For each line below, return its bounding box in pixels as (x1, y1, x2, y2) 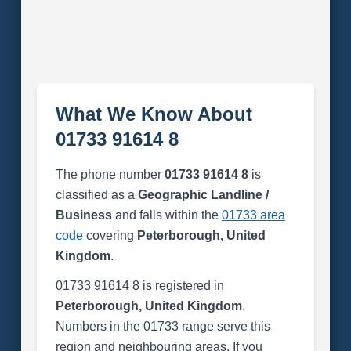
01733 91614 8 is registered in (55, 279, 224, 292)
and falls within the (111, 208, 222, 222)
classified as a (55, 188, 138, 201)
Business (55, 208, 112, 222)
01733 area (221, 208, 285, 222)
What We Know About (55, 103, 252, 125)
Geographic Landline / (137, 188, 269, 201)
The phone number (55, 168, 165, 181)
